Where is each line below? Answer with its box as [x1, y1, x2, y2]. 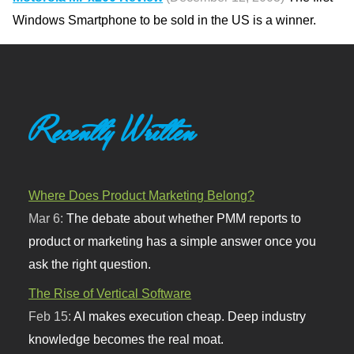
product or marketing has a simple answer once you [28, 234, 317, 249]
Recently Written [28, 110, 196, 153]
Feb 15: [28, 309, 74, 324]
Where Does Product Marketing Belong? [28, 188, 255, 203]
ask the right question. [28, 257, 152, 272]
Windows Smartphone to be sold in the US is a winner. [13, 13, 317, 28]
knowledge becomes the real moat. [28, 332, 224, 347]
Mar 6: [28, 211, 67, 226]
